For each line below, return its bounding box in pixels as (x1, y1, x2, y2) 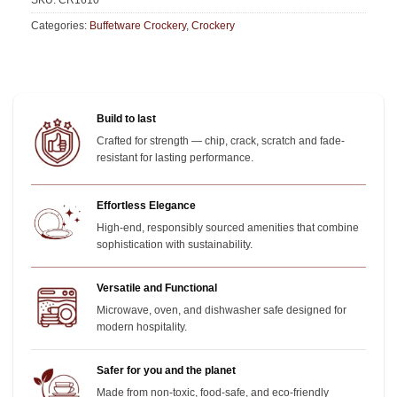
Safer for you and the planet (97, 363, 237, 377)
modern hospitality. (97, 321, 188, 334)
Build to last (97, 112, 157, 125)
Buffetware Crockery (90, 20, 186, 32)
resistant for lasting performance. (97, 151, 254, 164)
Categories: (31, 20, 90, 32)
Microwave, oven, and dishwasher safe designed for (97, 304, 347, 317)
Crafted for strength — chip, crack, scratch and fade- (97, 134, 346, 147)
